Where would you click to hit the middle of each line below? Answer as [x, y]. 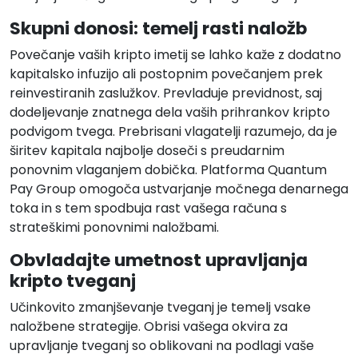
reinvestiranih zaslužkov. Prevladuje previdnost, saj [166, 93]
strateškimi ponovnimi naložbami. [114, 228]
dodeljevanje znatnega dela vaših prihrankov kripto [170, 113]
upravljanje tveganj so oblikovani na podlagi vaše [162, 346]
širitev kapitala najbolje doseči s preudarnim [147, 151]
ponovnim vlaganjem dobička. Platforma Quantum [168, 170]
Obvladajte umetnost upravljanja [159, 261]
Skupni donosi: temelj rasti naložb [158, 29]
